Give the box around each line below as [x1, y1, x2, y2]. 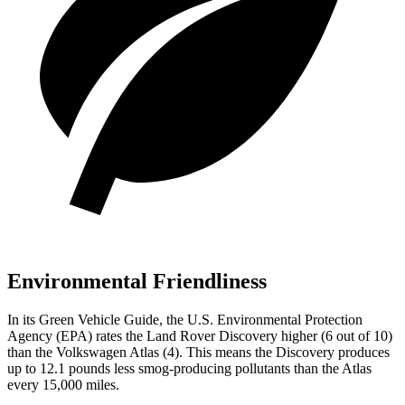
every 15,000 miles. [7, 376, 119, 392]
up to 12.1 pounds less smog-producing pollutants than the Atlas [7, 360, 372, 376]
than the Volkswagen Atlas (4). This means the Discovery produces [7, 344, 390, 360]
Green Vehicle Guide [39, 311, 159, 327]
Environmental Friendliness [7, 268, 267, 293]
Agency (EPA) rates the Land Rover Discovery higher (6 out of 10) [7, 327, 392, 344]
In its [7, 311, 39, 327]
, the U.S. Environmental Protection [159, 311, 363, 327]
